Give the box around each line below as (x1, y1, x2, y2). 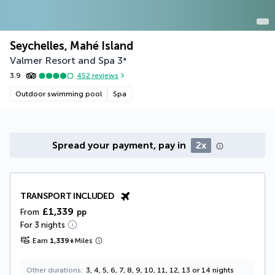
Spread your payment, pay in (52, 139, 188, 151)
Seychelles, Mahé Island (10, 39, 133, 53)
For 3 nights (20, 220, 65, 230)
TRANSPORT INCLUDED (20, 190, 114, 201)
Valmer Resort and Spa (10, 54, 115, 66)
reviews (90, 71, 119, 80)
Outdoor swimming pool (15, 89, 102, 98)
